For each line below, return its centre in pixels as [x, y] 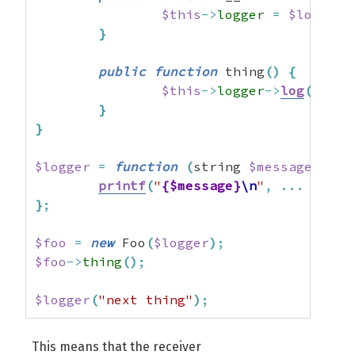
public [122, 71]
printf [122, 185]
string [221, 166]
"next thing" [146, 300]
